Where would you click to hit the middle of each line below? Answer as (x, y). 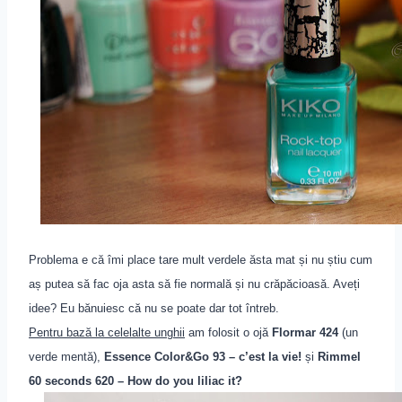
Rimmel (339, 357)
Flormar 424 (305, 333)
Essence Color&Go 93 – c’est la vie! (201, 357)
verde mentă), (65, 357)
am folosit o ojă (228, 333)
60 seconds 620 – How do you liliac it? (135, 381)
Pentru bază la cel (76, 333)
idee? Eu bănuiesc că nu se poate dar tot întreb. (156, 309)
